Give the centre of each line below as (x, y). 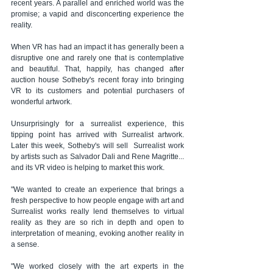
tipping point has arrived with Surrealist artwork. (97, 134)
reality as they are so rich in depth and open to (97, 222)
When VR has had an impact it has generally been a (97, 47)
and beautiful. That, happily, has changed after (97, 69)
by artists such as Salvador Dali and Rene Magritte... (97, 156)
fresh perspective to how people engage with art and (97, 200)
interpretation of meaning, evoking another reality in (97, 233)
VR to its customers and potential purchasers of (97, 90)
